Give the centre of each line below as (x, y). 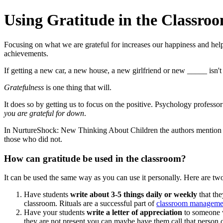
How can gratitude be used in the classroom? (95, 158)
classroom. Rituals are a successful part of (90, 204)
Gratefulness (24, 87)
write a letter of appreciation (134, 213)
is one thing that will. (78, 87)
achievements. (26, 53)
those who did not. (33, 139)
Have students (47, 195)
